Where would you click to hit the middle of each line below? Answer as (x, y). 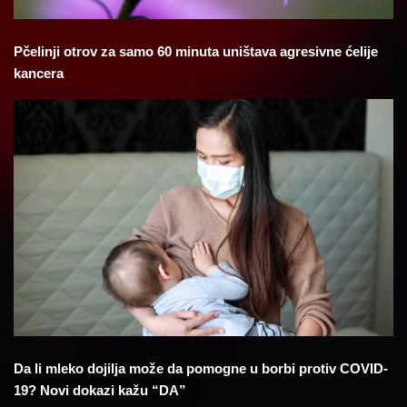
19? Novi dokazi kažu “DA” (100, 391)
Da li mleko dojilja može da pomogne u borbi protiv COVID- (201, 369)
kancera (39, 73)
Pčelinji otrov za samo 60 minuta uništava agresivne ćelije (196, 51)
